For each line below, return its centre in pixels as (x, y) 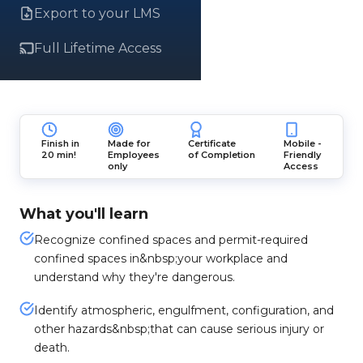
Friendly (303, 155)
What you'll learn (84, 214)
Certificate (212, 143)
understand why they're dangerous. (135, 277)
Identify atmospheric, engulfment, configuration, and (184, 310)
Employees (133, 155)
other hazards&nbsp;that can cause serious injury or (179, 329)
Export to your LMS (97, 13)
